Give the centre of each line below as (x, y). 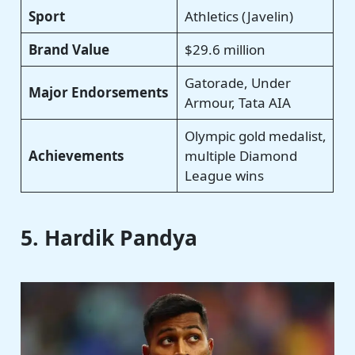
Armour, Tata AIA (237, 102)
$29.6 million (225, 49)
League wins (224, 175)
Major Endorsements (98, 92)
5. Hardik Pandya (109, 238)
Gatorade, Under (237, 82)
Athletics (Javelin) (239, 16)
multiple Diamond (240, 155)
